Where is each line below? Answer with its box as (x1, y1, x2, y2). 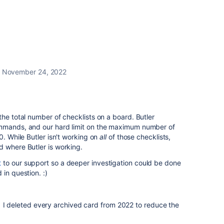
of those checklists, (106, 132, 171, 141)
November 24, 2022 (1, 67, 67, 76)
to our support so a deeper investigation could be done (1, 158, 181, 167)
